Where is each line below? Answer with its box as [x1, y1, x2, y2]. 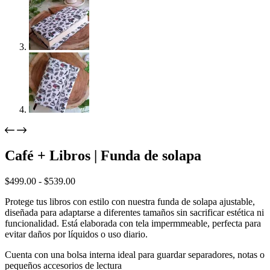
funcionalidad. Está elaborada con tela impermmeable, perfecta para [5, 218, 261, 229]
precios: [75, 197, 104, 208]
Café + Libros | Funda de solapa [5, 148, 201, 164]
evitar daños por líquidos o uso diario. [5, 229, 148, 240]
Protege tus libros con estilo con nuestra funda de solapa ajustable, [5, 196, 255, 207]
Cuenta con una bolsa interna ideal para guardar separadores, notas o [5, 250, 265, 260]
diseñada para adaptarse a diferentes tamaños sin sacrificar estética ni [5, 207, 264, 218]
